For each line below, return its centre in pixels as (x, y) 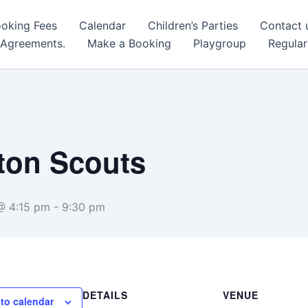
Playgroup (220, 43)
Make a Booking (129, 43)
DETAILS (105, 295)
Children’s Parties (193, 25)
